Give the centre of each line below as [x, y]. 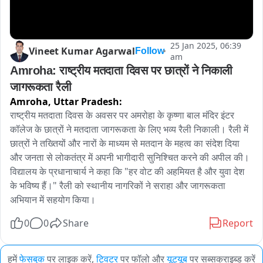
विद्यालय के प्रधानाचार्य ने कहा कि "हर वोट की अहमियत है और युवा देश [127, 172]
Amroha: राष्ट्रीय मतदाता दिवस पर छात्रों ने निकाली [121, 71]
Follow [150, 50]
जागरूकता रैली [41, 87]
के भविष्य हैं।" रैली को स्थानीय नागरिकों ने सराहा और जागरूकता [118, 186]
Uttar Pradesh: [88, 102]
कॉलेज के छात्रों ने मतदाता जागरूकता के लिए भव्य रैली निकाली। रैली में [129, 129]
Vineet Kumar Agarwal [82, 51]
